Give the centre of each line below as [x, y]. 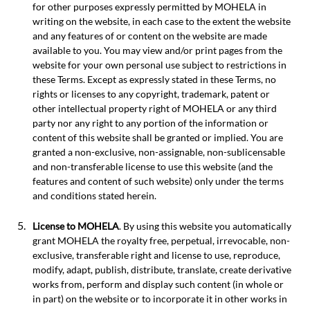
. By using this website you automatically [205, 226]
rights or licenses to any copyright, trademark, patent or [151, 93]
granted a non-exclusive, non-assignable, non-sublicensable [159, 152]
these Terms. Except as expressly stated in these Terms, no [154, 79]
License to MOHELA [76, 226]
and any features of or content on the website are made [150, 35]
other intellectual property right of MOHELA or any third [155, 108]
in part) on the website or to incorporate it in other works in [160, 299]
